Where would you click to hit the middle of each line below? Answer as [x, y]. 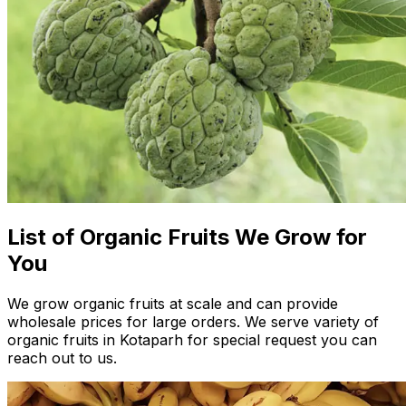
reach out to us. [62, 358]
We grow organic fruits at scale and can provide [173, 304]
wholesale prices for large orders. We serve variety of [193, 322]
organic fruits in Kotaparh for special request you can [192, 340]
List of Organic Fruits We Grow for [187, 237]
